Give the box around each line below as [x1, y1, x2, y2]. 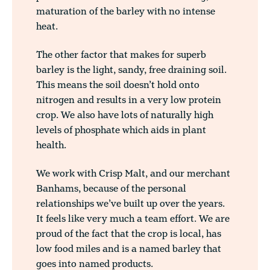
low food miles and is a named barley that [36, 242, 221, 256]
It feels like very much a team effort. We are [36, 212, 230, 226]
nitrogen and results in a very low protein [36, 93, 221, 107]
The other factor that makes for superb [36, 48, 206, 62]
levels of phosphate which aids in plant [36, 124, 206, 137]
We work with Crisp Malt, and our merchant [36, 167, 230, 181]
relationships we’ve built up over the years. [36, 197, 225, 211]
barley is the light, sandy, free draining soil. [36, 63, 227, 77]
